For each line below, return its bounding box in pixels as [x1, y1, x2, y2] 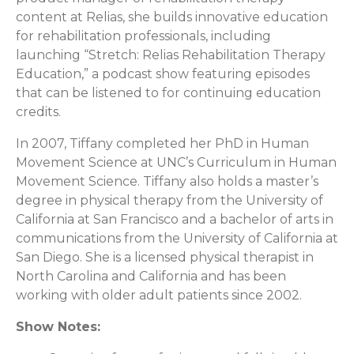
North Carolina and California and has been [16, 268, 286, 284]
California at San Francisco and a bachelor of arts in [16, 211, 333, 227]
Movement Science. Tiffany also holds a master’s [16, 173, 318, 189]
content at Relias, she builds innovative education [16, 9, 328, 24]
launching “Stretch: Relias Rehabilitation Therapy [16, 47, 326, 62]
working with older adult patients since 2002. [16, 287, 302, 303]
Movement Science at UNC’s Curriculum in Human [16, 154, 337, 170]
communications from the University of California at [16, 230, 338, 246]
